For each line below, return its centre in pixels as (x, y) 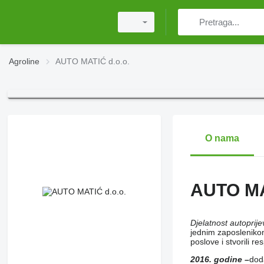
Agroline (24, 61)
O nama (222, 138)
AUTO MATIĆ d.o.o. (93, 61)
